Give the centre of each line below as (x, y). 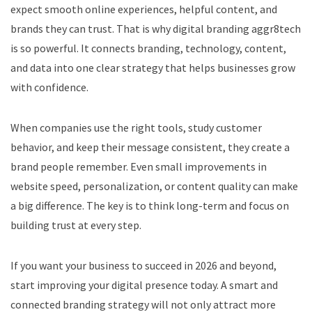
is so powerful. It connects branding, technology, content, (148, 48)
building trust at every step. (76, 225)
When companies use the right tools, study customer (136, 127)
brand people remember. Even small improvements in (139, 166)
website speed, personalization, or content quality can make (154, 186)
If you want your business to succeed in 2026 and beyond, (143, 265)
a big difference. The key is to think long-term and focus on (150, 205)
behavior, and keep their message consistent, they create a (150, 147)
